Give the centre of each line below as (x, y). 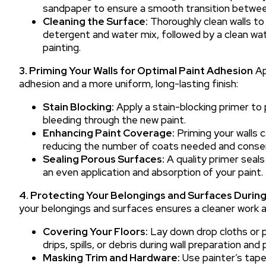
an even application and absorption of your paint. (153, 172)
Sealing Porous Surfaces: (104, 159)
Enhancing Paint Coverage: (109, 133)
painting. (62, 47)
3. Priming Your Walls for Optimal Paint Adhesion (136, 71)
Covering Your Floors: (95, 232)
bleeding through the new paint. (114, 120)
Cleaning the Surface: (95, 21)
